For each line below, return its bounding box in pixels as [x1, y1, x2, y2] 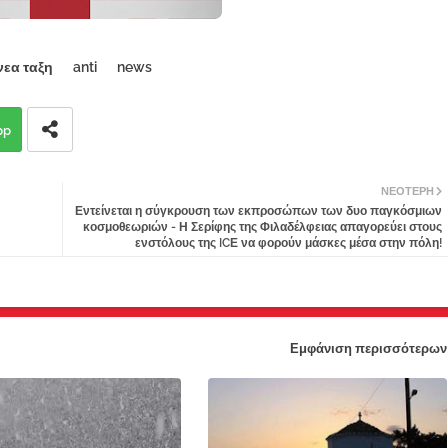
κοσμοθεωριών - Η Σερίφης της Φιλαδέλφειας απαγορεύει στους [82, 220, 442, 235]
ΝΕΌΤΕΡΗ [380, 185, 434, 199]
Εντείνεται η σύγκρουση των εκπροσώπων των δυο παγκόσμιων [74, 204, 442, 219]
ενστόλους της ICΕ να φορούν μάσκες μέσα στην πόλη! [134, 236, 442, 251]
